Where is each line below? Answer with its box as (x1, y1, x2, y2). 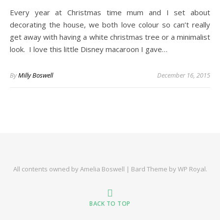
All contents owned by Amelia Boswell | (13, 165, 131, 173)
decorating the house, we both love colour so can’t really (10, 20, 210, 29)
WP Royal (177, 165, 206, 173)
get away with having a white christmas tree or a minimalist (10, 32, 210, 42)
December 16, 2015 (157, 71, 210, 80)
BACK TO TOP (89, 199, 131, 208)
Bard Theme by (131, 165, 178, 173)
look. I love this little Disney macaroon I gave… (10, 44, 167, 54)
